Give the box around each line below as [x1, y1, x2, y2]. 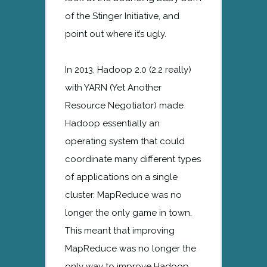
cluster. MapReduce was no [65, 189, 182, 200]
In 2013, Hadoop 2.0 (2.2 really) [65, 64, 191, 75]
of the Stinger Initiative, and [65, 10, 179, 21]
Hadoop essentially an [65, 117, 160, 129]
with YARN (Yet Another [65, 82, 162, 93]
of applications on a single [65, 171, 178, 182]
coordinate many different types [65, 153, 201, 164]
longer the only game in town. [65, 207, 192, 218]
